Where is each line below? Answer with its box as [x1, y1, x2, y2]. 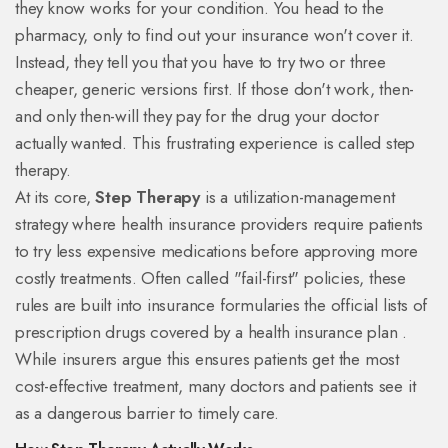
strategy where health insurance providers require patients [15, 212, 423, 237]
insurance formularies [146, 293, 300, 318]
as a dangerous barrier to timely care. [15, 401, 279, 426]
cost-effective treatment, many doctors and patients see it [15, 374, 416, 399]
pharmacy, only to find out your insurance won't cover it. [15, 23, 414, 48]
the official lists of [304, 293, 428, 318]
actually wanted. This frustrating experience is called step [15, 131, 416, 156]
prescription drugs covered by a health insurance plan [15, 320, 398, 345]
